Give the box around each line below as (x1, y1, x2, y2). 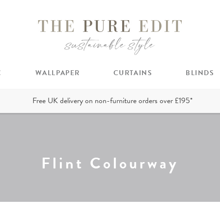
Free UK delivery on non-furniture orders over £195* (32, 95, 192, 107)
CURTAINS (113, 67, 153, 78)
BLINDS (185, 67, 215, 78)
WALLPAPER (35, 67, 80, 78)
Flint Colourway (41, 151, 179, 175)
